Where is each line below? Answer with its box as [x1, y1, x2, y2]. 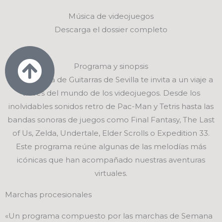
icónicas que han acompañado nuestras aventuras [17, 155, 205, 165]
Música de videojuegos [68, 11, 154, 21]
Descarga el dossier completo [55, 24, 167, 34]
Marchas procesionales [5, 189, 92, 199]
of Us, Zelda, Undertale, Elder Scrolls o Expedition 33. [12, 128, 210, 138]
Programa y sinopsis [74, 61, 148, 71]
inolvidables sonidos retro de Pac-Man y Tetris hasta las [8, 101, 214, 111]
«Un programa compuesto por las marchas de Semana [5, 211, 213, 221]
